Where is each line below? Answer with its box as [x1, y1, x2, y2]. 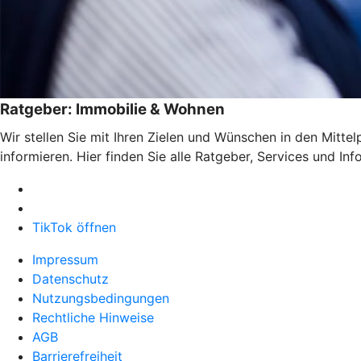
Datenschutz [32, 270, 109, 287]
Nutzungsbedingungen [32, 289, 169, 306]
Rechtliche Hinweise [32, 309, 154, 326]
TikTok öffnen [32, 218, 116, 235]
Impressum [32, 251, 98, 268]
